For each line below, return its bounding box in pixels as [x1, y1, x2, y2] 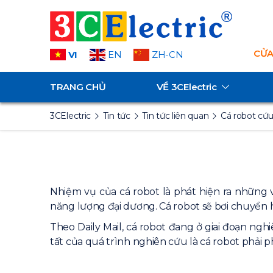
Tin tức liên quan [142, 110, 209, 121]
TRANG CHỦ [50, 81, 106, 93]
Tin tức [102, 110, 130, 121]
